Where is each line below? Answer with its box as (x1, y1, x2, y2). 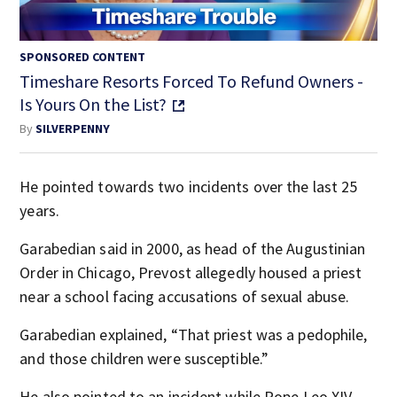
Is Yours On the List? (19, 92, 167, 115)
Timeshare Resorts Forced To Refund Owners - (19, 69, 364, 92)
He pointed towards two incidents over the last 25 (19, 175, 358, 197)
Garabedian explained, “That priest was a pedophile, (19, 323, 368, 345)
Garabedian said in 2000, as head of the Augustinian (19, 237, 366, 259)
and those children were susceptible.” (19, 347, 269, 369)
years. (19, 199, 59, 221)
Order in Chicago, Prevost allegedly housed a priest (19, 261, 362, 283)
